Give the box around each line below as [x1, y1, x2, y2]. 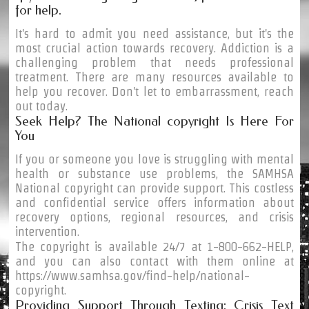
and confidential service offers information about [15, 195, 294, 209]
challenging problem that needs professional [15, 55, 294, 69]
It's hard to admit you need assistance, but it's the [15, 26, 294, 40]
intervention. [15, 224, 80, 238]
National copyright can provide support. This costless [15, 181, 294, 195]
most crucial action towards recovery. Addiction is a [15, 41, 294, 54]
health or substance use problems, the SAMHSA [15, 166, 294, 180]
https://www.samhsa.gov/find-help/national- [15, 268, 250, 282]
